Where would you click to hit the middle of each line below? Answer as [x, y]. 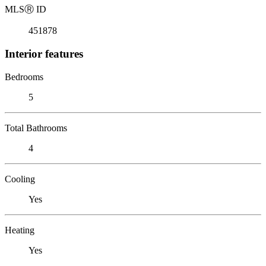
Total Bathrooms [36, 128]
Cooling [20, 179]
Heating [20, 230]
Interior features [44, 53]
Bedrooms [24, 77]
